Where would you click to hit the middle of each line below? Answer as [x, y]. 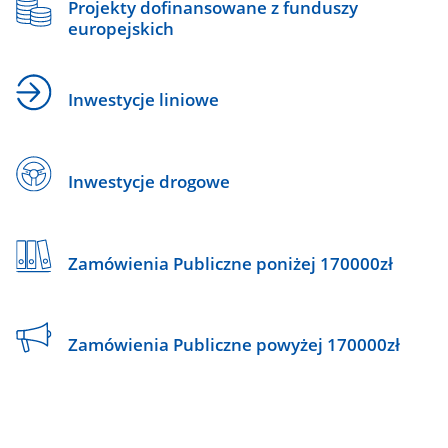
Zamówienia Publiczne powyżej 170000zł [233, 345]
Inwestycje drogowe [148, 181]
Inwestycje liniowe [143, 100]
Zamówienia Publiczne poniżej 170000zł [230, 263]
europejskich [120, 29]
